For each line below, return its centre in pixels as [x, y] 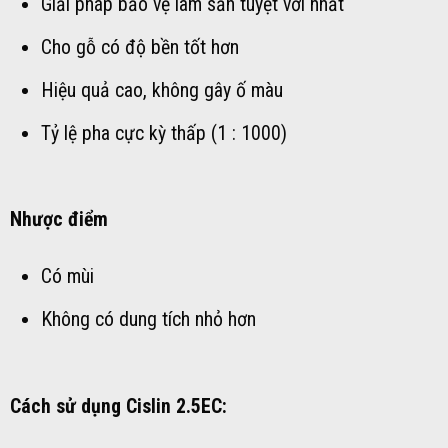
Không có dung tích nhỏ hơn [148, 320]
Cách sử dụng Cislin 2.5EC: [118, 406]
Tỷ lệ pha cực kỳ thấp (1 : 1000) [163, 133]
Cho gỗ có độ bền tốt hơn [139, 47]
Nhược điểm [59, 220]
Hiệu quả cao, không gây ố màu [161, 90]
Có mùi [67, 277]
